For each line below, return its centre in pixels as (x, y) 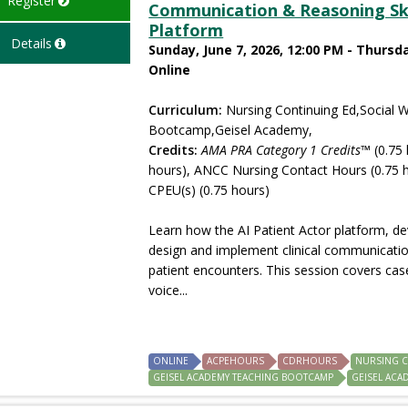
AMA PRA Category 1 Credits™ (286, 149)
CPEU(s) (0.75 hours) (209, 189)
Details (31, 43)
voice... (168, 290)
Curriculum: (186, 109)
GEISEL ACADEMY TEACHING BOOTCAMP (244, 377)
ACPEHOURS (236, 360)
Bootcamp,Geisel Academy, (231, 129)
